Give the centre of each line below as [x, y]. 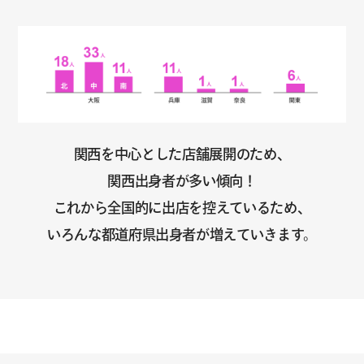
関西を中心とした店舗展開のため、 [182, 154]
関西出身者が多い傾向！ [182, 181]
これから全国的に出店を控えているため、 [182, 208]
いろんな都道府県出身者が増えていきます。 [182, 235]
